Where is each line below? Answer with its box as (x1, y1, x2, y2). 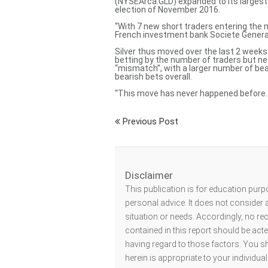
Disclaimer (125, 169, 173, 182)
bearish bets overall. (115, 72, 192, 82)
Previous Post (120, 116, 178, 127)
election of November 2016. (115, 5, 220, 15)
